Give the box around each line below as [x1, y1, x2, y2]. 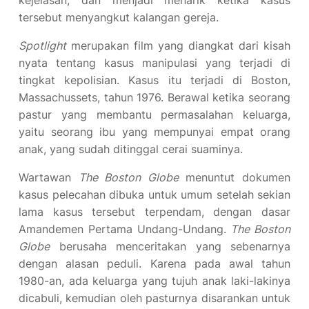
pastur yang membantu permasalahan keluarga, [19, 108, 290, 121]
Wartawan [19, 170, 79, 184]
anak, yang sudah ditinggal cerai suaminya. [19, 142, 243, 156]
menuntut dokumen [178, 170, 291, 184]
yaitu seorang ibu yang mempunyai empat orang [19, 125, 290, 139]
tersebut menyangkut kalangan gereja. [19, 10, 219, 24]
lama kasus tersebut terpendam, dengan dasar [19, 205, 290, 219]
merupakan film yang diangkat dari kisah [66, 39, 290, 52]
